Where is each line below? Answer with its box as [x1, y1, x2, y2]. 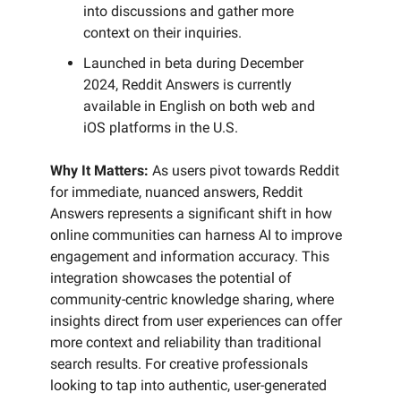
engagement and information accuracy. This [50, 248, 329, 266]
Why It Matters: [50, 162, 149, 180]
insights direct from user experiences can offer [50, 312, 342, 330]
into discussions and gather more [83, 3, 294, 21]
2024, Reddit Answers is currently [83, 76, 292, 94]
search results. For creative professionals [50, 355, 308, 373]
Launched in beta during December [83, 55, 303, 73]
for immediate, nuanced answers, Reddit [50, 183, 303, 201]
